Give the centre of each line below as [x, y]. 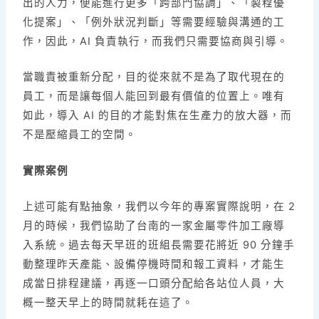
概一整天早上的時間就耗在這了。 [109, 303]
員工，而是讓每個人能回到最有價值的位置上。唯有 [154, 96]
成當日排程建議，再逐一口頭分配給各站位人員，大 [154, 284]
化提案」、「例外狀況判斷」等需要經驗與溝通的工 [154, 22]
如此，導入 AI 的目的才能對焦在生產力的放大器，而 [158, 116]
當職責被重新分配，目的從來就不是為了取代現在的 [154, 77]
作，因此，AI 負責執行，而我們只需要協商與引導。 [156, 42]
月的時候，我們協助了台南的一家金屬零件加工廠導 [154, 226]
